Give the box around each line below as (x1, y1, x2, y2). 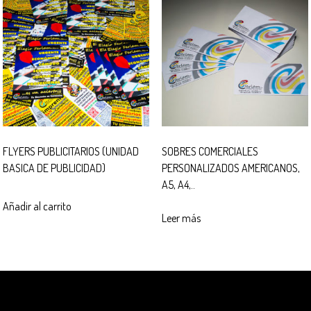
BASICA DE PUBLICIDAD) (3, 161, 106, 176)
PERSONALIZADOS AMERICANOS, (161, 161, 300, 176)
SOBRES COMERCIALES (161, 144, 258, 159)
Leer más (161, 211, 201, 226)
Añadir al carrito (3, 199, 72, 214)
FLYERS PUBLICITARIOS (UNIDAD (3, 144, 140, 159)
